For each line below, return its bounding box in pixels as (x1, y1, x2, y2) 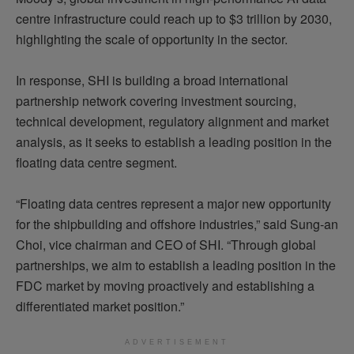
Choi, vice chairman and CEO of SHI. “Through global (16, 235, 316, 254)
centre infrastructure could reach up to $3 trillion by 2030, (16, 9, 332, 28)
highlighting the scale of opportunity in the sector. (16, 29, 288, 48)
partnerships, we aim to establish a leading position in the (16, 255, 336, 274)
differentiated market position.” (16, 296, 184, 315)
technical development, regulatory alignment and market (16, 111, 329, 130)
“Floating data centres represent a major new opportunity (16, 194, 331, 213)
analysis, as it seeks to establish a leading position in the (16, 132, 332, 151)
